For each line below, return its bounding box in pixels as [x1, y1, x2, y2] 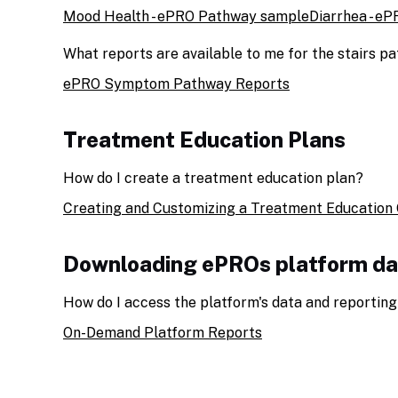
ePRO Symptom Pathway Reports [63, 76, 290, 92]
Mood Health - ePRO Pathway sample [63, 8, 309, 25]
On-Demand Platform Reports [63, 324, 262, 341]
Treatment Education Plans [63, 127, 346, 152]
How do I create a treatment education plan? [63, 170, 363, 187]
